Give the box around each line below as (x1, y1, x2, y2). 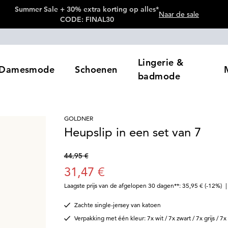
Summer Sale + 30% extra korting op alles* (15, 5, 159, 14)
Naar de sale (159, 10, 199, 19)
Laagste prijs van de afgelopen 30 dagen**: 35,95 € (64, 182, 203, 189)
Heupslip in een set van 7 (64, 125, 201, 139)
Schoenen (75, 63, 118, 75)
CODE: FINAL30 (60, 15, 114, 24)
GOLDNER (64, 115, 93, 122)
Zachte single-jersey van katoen (74, 201, 161, 209)
